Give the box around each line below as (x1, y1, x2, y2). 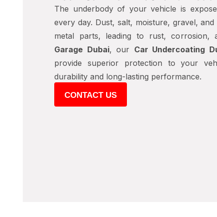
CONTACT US (64, 91, 117, 100)
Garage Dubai (54, 45, 109, 54)
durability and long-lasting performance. (54, 72, 201, 81)
